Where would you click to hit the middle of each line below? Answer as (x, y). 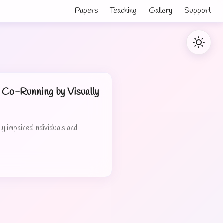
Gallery (161, 11)
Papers (86, 11)
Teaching (123, 11)
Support (198, 11)
